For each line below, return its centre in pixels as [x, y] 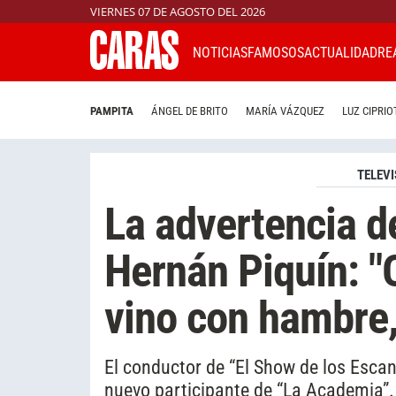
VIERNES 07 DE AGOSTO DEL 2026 [178, 11]
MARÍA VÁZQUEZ [285, 111]
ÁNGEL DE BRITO [190, 111]
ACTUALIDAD [341, 52]
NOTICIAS [220, 52]
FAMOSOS [276, 52]
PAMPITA [112, 111]
